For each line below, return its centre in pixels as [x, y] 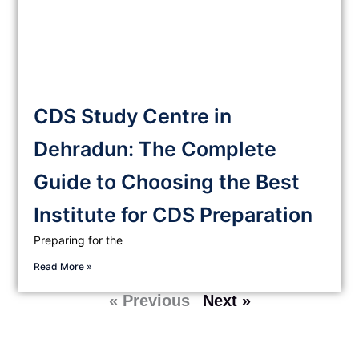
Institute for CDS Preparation [173, 214]
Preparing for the [79, 240]
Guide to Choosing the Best [167, 182]
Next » [226, 300]
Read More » [63, 266]
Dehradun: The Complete [155, 149]
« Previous [149, 300]
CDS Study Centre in [133, 116]
